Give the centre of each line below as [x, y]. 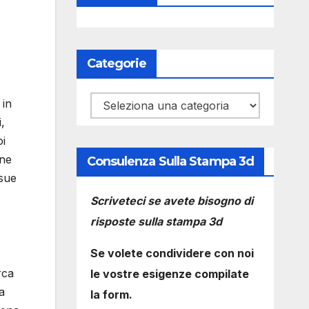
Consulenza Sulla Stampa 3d [170, 161]
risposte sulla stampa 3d [156, 221]
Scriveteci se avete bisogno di [171, 201]
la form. [111, 295]
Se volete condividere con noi [172, 253]
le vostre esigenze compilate [169, 274]
